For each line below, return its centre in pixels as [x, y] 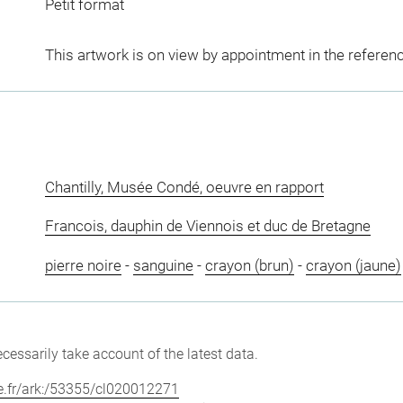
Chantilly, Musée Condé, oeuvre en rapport [184, 187]
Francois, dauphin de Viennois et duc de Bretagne [207, 226]
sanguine [163, 265]
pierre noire [83, 265]
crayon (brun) [249, 265]
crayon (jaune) [353, 265]
